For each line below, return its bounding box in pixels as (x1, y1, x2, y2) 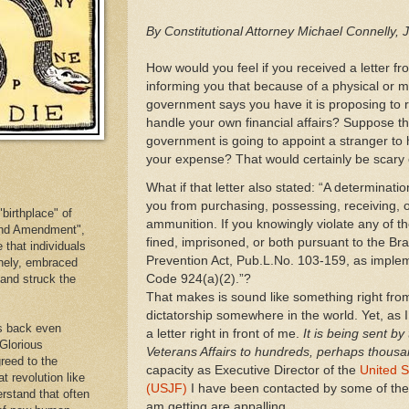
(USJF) (146, 381, 187, 395)
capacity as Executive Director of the (146, 362, 360, 377)
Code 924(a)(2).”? (146, 271, 251, 286)
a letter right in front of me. (146, 326, 299, 341)
